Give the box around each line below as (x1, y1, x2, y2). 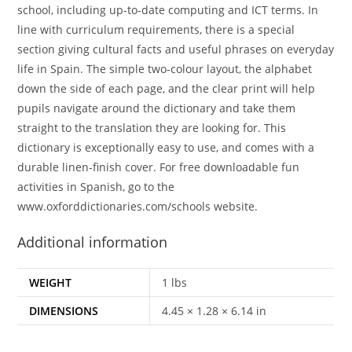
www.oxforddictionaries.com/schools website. (17, 198, 258, 214)
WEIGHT (29, 274, 72, 290)
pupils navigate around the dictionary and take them (17, 100, 296, 115)
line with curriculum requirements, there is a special (17, 21, 295, 37)
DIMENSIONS (29, 302, 99, 318)
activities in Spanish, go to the (17, 178, 175, 194)
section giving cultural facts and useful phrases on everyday (17, 41, 335, 57)
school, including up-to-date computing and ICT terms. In (17, 2, 319, 17)
